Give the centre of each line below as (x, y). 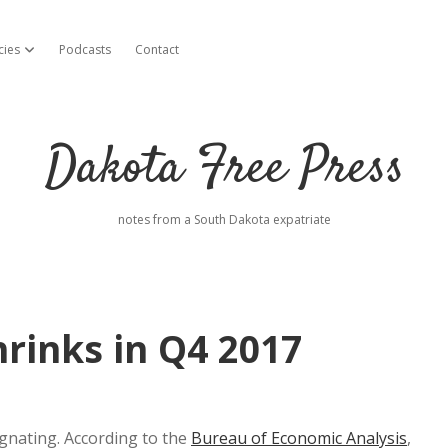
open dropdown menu (83, 49)
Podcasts (85, 49)
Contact (157, 49)
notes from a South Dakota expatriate (224, 219)
